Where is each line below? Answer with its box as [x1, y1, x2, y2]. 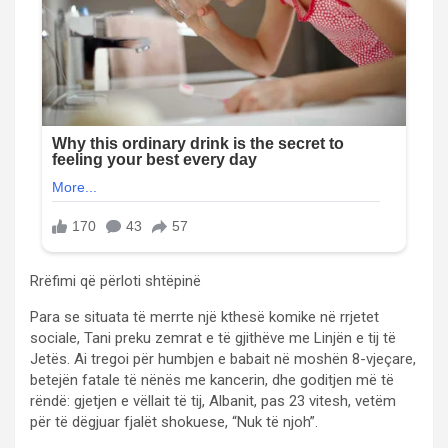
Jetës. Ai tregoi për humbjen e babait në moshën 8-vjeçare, [30, 350, 416, 369]
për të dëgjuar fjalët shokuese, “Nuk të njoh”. [30, 413, 318, 432]
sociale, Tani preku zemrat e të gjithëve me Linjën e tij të [30, 329, 396, 348]
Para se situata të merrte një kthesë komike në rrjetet [30, 308, 379, 327]
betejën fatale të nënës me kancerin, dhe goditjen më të [30, 371, 394, 390]
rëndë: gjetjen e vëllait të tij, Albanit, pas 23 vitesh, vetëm [30, 392, 396, 411]
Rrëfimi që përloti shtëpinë [30, 272, 201, 291]
